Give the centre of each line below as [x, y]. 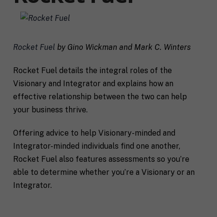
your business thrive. [50, 109]
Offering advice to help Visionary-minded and [94, 133]
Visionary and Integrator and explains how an [93, 83]
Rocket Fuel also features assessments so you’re [101, 159]
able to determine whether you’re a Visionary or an [104, 172]
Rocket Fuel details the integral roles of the [92, 70]
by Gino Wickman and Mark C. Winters [123, 47]
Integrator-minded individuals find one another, [96, 146]
